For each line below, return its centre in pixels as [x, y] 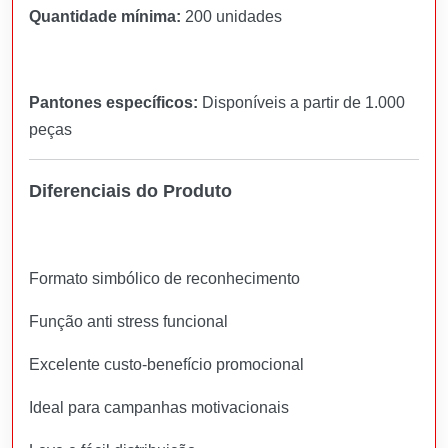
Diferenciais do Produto [130, 190]
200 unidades [231, 16]
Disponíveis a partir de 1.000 [301, 102]
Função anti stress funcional [128, 321]
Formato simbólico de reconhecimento [164, 278]
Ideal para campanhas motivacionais [159, 407]
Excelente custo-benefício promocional [166, 364]
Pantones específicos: [113, 102]
